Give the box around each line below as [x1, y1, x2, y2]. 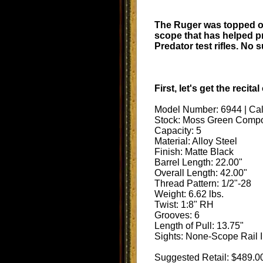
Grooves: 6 [154, 210, 200, 220]
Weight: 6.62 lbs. [154, 188, 224, 199]
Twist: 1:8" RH [154, 199, 214, 210]
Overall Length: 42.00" [154, 167, 247, 178]
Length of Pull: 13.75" [154, 220, 244, 231]
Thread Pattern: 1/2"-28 [154, 178, 251, 188]
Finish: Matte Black [154, 146, 234, 157]
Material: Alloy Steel [154, 136, 237, 146]
